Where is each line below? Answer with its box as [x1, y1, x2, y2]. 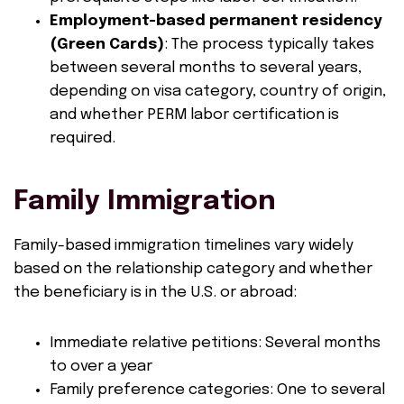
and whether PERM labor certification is [50, 107, 339, 123]
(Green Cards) [50, 37, 164, 52]
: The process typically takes [164, 37, 374, 52]
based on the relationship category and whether [14, 262, 372, 277]
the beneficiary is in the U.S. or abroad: [14, 285, 297, 300]
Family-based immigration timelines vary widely [14, 238, 353, 253]
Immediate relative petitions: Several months [50, 335, 381, 351]
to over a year [50, 359, 152, 374]
